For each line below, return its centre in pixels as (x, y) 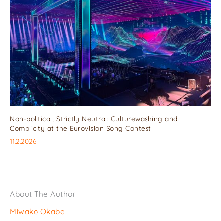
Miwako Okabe (37, 211)
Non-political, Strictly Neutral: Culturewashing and (94, 118)
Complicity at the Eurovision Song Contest (81, 128)
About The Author (43, 194)
